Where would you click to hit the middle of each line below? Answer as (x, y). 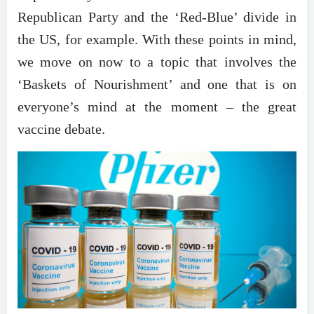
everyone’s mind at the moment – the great (157, 107)
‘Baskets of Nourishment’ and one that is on (157, 84)
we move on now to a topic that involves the (157, 62)
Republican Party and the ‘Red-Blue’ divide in (157, 17)
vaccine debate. (61, 129)
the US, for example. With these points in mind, (157, 40)
